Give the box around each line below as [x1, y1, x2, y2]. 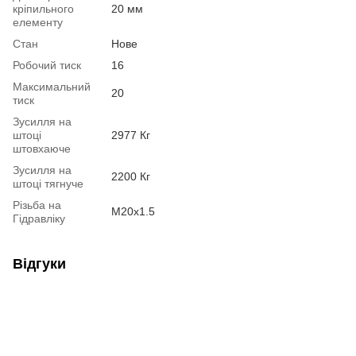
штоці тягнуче [13, 176, 83, 190]
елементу [13, 15, 63, 29]
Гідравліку [13, 211, 65, 225]
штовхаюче [13, 141, 71, 155]
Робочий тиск [13, 58, 81, 72]
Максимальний [13, 79, 91, 93]
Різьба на [13, 198, 61, 211]
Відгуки [13, 255, 66, 272]
